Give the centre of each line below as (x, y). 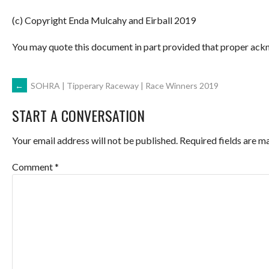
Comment (33, 167)
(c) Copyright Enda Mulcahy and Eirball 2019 (104, 20)
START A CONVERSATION (78, 116)
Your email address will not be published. (95, 141)
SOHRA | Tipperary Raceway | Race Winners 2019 (124, 85)
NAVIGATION (60, 125)
